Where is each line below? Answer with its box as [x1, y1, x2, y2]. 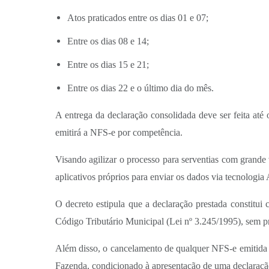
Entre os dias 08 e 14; [67, 36, 149, 46]
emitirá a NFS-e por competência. [55, 127, 183, 138]
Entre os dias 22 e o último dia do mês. [67, 83, 214, 93]
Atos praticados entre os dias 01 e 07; [67, 13, 208, 23]
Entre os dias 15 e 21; [67, 59, 149, 70]
